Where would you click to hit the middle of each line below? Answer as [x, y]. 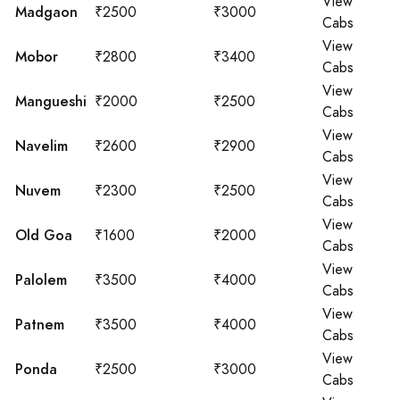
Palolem [41, 280]
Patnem [40, 325]
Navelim [42, 146]
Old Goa [44, 235]
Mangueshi [51, 101]
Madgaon [46, 12]
